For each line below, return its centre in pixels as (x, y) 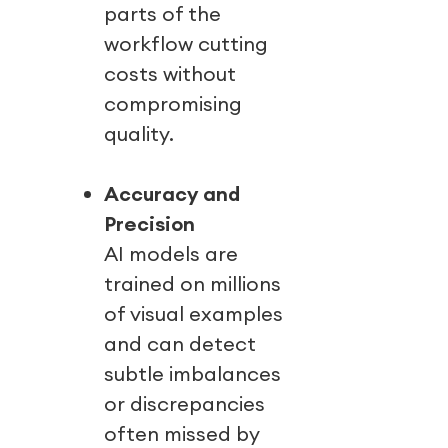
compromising (173, 104)
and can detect (180, 344)
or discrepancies (184, 404)
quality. (138, 134)
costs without (170, 74)
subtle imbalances (192, 374)
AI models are (171, 254)
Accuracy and (172, 194)
